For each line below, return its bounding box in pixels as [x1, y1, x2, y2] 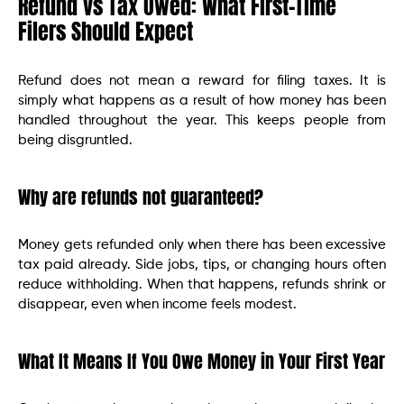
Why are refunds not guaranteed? [18, 183, 263, 212]
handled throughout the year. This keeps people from [18, 114, 386, 128]
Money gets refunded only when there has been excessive [18, 238, 386, 252]
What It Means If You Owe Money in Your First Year [18, 347, 385, 376]
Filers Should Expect [18, 15, 193, 49]
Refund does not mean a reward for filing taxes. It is [18, 74, 386, 88]
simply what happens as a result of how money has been [18, 94, 386, 108]
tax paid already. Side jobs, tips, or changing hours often [18, 258, 386, 272]
